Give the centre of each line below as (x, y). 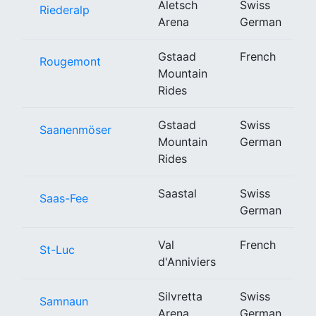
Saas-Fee (64, 198)
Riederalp (65, 10)
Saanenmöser (75, 129)
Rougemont (70, 61)
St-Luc (57, 249)
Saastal (177, 193)
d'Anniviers (187, 261)
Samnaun (64, 301)
